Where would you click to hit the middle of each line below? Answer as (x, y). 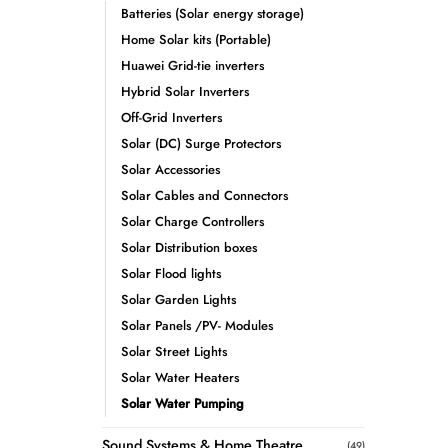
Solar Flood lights (171, 274)
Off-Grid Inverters (171, 118)
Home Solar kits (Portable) (196, 40)
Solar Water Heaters (180, 378)
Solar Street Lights (174, 352)
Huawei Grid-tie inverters (192, 66)
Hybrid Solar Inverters (185, 92)
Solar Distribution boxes (189, 248)
